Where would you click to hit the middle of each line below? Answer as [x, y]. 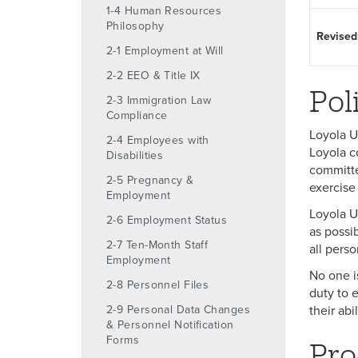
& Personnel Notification [170, 324]
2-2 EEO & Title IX [153, 75]
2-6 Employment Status [167, 220]
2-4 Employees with [158, 140]
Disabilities [135, 155]
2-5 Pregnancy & [150, 180]
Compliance [137, 115]
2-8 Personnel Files [158, 284]
